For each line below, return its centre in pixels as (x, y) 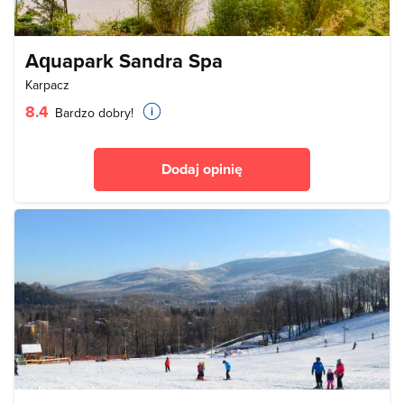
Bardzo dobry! (92, 112)
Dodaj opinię (202, 169)
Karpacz (47, 84)
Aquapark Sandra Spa (124, 60)
